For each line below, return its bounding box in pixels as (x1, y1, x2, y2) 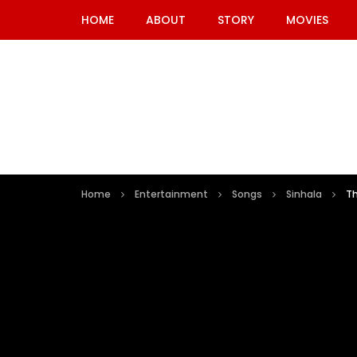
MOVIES (286, 12, 328, 28)
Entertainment (135, 187, 208, 201)
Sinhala (286, 187, 322, 201)
